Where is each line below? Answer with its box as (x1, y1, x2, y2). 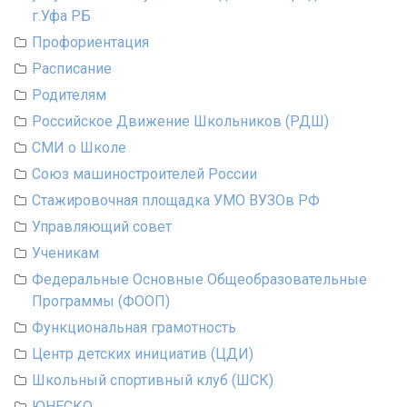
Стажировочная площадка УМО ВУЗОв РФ (32, 192, 320, 210)
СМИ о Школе (32, 139, 126, 157)
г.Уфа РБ (32, 7, 91, 25)
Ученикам (32, 244, 99, 263)
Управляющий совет (32, 218, 172, 236)
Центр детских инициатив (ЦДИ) (32, 345, 253, 363)
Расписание (32, 60, 112, 78)
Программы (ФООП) (32, 293, 170, 311)
